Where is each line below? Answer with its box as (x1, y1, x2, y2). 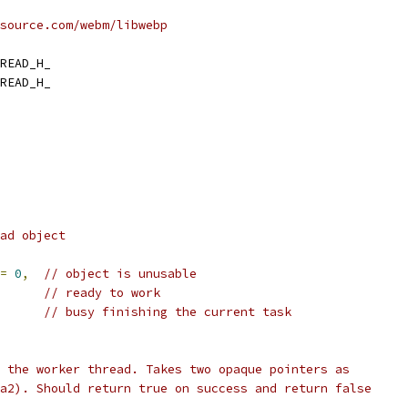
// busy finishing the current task (44, 304, 291, 320)
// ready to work (44, 285, 160, 301)
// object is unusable (44, 266, 197, 281)
